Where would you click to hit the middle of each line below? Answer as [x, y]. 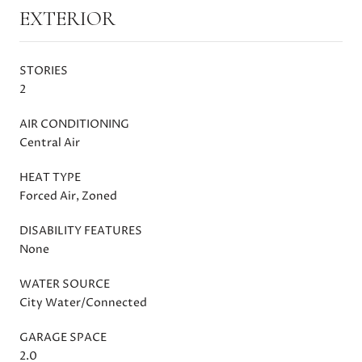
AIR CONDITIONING [74, 124]
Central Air [50, 142]
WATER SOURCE [65, 284]
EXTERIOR [67, 18]
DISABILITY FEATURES [81, 230]
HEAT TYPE [50, 177]
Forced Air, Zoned [68, 196]
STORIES [44, 70]
